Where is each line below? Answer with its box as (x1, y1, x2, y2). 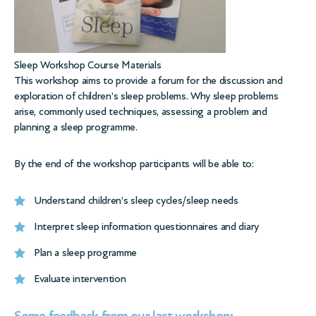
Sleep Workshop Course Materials (14, 59, 162, 71)
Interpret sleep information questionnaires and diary (34, 220, 259, 233)
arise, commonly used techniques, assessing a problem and (14, 105, 267, 118)
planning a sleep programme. (14, 121, 138, 133)
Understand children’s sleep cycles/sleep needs (34, 194, 238, 207)
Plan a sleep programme (34, 246, 138, 259)
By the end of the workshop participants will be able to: (14, 157, 254, 170)
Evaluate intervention (34, 272, 126, 285)
